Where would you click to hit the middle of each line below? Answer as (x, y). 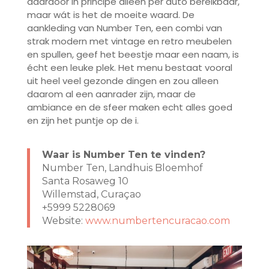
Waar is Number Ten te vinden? (123, 155)
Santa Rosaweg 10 (85, 181)
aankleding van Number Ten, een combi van (124, 28)
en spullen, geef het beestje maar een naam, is (133, 55)
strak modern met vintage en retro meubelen (129, 41)
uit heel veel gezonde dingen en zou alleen (122, 81)
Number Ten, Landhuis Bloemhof (122, 168)
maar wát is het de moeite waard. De (110, 15)
